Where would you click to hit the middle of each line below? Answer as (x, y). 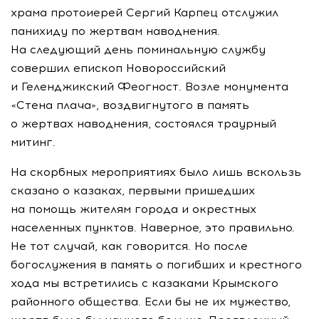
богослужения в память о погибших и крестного (156, 265)
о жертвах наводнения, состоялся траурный (143, 124)
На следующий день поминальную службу (138, 49)
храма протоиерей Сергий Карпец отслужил (145, 12)
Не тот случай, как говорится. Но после (129, 246)
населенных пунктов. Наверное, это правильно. (153, 228)
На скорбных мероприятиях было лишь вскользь (156, 172)
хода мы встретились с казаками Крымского (145, 283)
